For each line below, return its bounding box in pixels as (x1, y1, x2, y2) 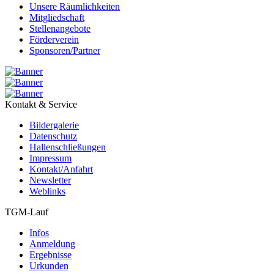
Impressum (29, 152, 72, 163)
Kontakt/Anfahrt (29, 163, 93, 174)
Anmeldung (29, 238, 75, 249)
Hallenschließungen (29, 141, 106, 152)
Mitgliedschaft (29, 12, 84, 23)
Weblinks (29, 185, 65, 196)
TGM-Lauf (5, 206, 48, 217)
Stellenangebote (29, 23, 91, 34)
